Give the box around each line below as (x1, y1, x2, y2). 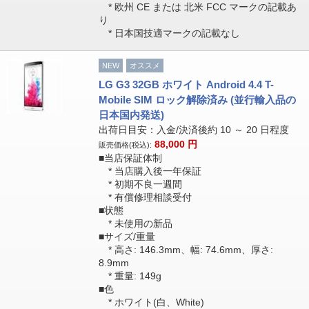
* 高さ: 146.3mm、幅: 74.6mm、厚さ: (98, 244, 273, 255)
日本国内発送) (98, 109, 164, 121)
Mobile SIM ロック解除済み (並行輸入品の (98, 94, 296, 106)
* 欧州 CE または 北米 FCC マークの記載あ (98, 1, 297, 12)
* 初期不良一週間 (98, 179, 182, 190)
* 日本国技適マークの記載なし (98, 28, 240, 39)
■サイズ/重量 (98, 231, 155, 242)
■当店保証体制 (98, 152, 162, 163)
